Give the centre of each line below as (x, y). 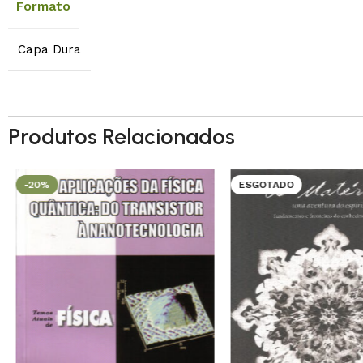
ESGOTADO (266, 184)
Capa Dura (49, 49)
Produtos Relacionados (122, 136)
